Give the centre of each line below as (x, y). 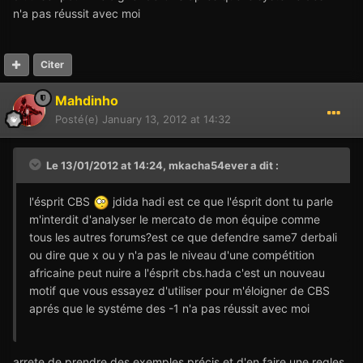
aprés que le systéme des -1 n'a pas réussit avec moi (169, 308)
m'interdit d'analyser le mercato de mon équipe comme (175, 219)
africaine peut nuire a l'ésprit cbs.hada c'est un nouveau (177, 272)
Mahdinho (87, 100)
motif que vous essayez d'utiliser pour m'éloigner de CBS (179, 290)
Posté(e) (79, 119)
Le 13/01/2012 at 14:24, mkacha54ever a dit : (161, 165)
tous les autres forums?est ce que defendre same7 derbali (183, 237)
